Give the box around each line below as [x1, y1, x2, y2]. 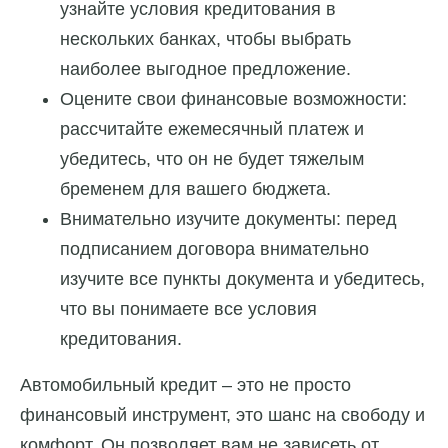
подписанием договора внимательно [60, 239, 369, 260]
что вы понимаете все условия [60, 299, 317, 320]
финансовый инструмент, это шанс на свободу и [20, 405, 425, 426]
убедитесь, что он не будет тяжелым [60, 149, 364, 170]
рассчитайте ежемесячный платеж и [60, 119, 364, 140]
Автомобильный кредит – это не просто [20, 375, 351, 396]
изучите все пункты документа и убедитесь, [60, 269, 425, 290]
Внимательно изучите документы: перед [60, 209, 397, 230]
